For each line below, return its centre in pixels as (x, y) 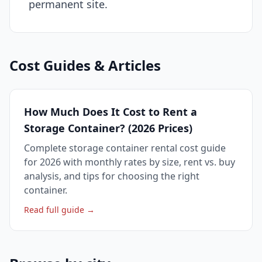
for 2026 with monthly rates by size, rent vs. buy (130, 162)
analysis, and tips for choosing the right (112, 176)
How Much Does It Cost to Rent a (111, 111)
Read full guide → (59, 209)
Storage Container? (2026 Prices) (108, 128)
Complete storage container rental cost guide (125, 148)
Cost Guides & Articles (85, 65)
